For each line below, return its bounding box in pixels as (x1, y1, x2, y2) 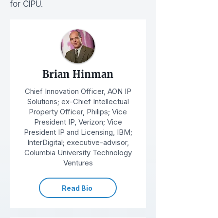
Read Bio (61, 183, 92, 192)
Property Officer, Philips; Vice (29, 107, 127, 116)
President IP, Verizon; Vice (34, 117, 122, 127)
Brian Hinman (42, 69, 113, 80)
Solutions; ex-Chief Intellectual (27, 97, 129, 106)
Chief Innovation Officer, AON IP (24, 87, 131, 96)
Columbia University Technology (24, 148, 132, 157)
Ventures (63, 158, 93, 167)
